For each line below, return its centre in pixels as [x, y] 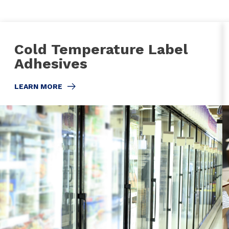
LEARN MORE [38, 86]
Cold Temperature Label [101, 49]
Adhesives [51, 63]
